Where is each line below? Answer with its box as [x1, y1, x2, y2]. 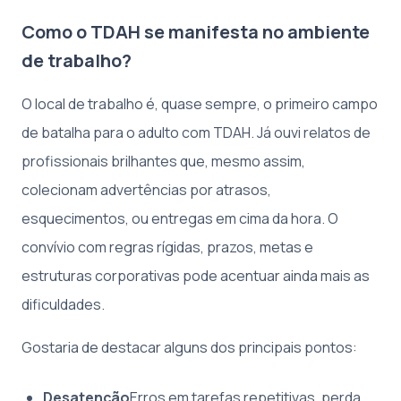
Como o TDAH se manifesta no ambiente [21, 19, 370, 44]
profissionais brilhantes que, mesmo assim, [21, 150, 305, 171]
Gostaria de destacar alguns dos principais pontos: [21, 337, 357, 357]
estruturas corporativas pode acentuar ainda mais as [21, 265, 370, 286]
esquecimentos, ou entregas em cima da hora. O [21, 208, 338, 228]
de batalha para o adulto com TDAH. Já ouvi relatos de [21, 122, 371, 142]
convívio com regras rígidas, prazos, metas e [21, 236, 313, 257]
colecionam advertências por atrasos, [21, 179, 271, 200]
